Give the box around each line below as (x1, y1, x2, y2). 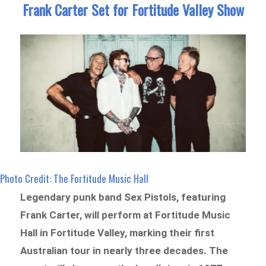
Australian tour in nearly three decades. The (20, 245, 229, 257)
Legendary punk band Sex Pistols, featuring (20, 191, 226, 204)
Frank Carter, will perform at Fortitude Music (20, 209, 231, 221)
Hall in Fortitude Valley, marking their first (20, 227, 215, 239)
